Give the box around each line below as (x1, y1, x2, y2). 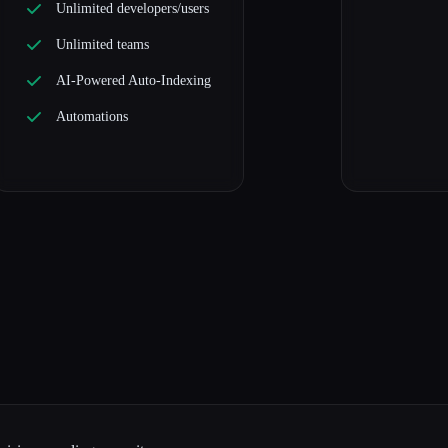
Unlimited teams (56, 37, 150, 53)
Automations (56, 109, 129, 125)
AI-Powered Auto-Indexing (56, 73, 212, 89)
